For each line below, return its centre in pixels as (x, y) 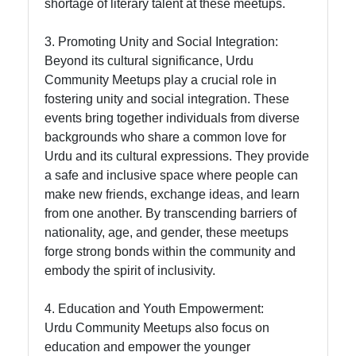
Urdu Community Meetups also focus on (157, 327)
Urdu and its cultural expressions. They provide (177, 156)
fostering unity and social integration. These (167, 99)
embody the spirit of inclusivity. (130, 270)
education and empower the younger (147, 346)
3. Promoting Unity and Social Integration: (161, 41)
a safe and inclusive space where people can (171, 175)
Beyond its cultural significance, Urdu (149, 60)
